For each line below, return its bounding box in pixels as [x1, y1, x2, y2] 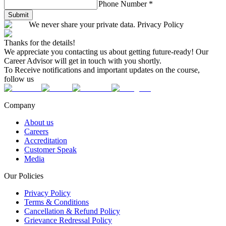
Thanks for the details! [4, 38, 75, 47]
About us [24, 118, 53, 127]
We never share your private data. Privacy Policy [29, 20, 184, 29]
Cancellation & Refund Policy [24, 206, 120, 215]
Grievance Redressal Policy [24, 215, 112, 224]
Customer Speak [24, 145, 77, 154]
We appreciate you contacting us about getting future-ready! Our [4, 47, 208, 56]
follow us [4, 74, 34, 83]
